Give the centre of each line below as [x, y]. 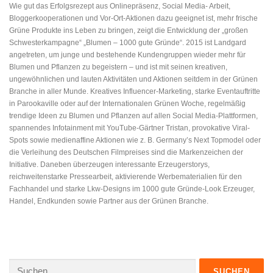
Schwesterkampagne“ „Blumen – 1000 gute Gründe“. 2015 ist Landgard [128, 43]
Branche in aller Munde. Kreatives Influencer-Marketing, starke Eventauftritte [135, 92]
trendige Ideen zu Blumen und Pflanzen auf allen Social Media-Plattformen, [133, 116]
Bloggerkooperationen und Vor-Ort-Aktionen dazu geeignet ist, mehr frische [133, 19]
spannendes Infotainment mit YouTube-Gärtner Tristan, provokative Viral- [129, 128]
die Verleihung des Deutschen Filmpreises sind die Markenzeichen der [126, 153]
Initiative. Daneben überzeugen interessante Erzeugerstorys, [109, 165]
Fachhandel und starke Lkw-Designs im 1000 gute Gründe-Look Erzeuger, [132, 189]
